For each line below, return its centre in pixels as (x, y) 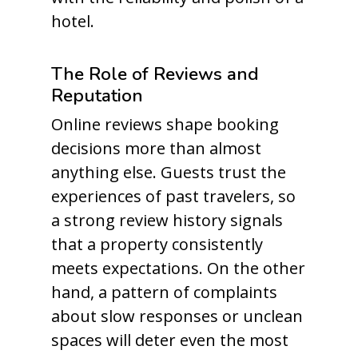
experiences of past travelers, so (173, 196)
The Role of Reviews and (155, 74)
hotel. (73, 21)
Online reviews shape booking (165, 124)
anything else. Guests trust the (169, 172)
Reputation (97, 95)
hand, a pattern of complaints (164, 292)
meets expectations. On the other (178, 268)
